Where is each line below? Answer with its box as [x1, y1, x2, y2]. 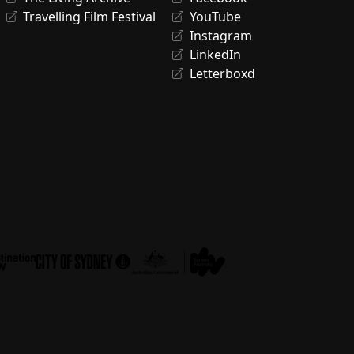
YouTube [189, 8, 241, 25]
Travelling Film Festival [23, 8, 156, 25]
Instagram [189, 27, 252, 44]
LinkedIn [189, 46, 241, 63]
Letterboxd [189, 65, 255, 82]
